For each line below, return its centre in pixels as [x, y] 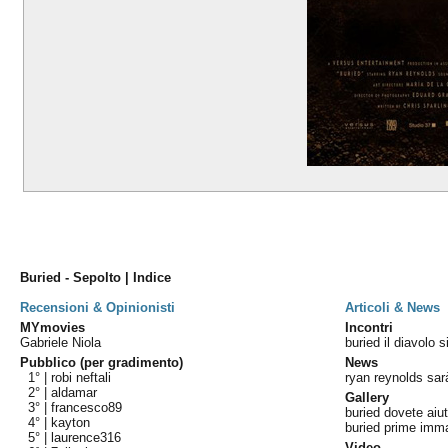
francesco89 [87, 407]
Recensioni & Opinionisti [98, 307]
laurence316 [86, 437]
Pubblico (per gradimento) [102, 362]
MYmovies [53, 327]
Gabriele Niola [61, 342]
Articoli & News [393, 307]
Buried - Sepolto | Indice [96, 277]
